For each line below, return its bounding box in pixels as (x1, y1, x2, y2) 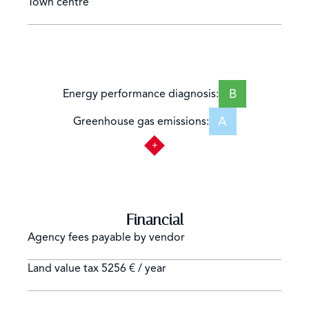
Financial (126, 211, 183, 229)
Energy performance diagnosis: (63, 87, 219, 101)
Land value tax (28, 261, 101, 275)
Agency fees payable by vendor (28, 230, 185, 244)
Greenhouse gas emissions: (72, 114, 209, 128)
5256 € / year (101, 261, 166, 275)
